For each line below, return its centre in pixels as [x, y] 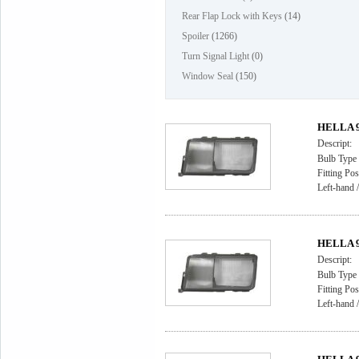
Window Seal [208, 76]
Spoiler [196, 36]
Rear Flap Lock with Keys [232, 16]
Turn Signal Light [216, 56]
